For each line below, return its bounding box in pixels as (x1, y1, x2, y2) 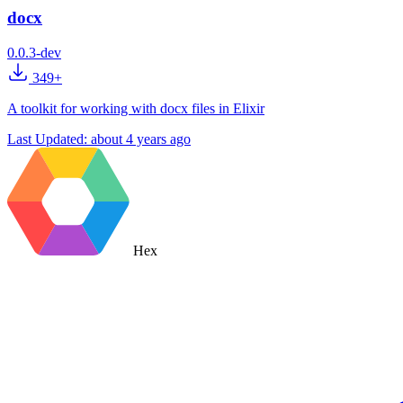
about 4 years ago (91, 131, 191, 148)
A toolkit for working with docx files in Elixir (7, 101, 264, 117)
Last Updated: (7, 131, 91, 148)
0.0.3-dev (7, 45, 61, 61)
